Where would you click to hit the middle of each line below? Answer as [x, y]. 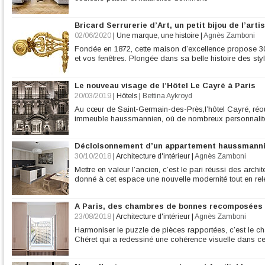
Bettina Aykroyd [167, 96]
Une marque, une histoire [158, 35]
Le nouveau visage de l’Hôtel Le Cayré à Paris [165, 85]
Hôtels [127, 96]
